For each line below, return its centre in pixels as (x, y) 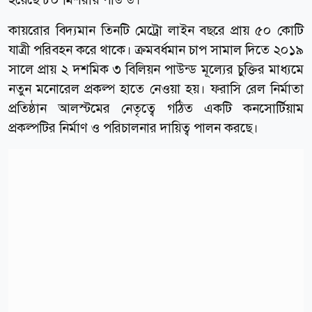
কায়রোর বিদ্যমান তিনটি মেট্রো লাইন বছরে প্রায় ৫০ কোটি (156, 30)
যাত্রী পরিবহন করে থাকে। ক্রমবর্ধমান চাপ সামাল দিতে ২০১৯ (156, 49)
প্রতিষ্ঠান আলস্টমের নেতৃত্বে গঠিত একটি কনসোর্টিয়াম (156, 108)
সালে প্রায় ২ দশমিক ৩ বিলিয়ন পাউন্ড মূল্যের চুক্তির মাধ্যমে (156, 69)
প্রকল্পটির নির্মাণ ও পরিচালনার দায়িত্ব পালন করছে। (133, 127)
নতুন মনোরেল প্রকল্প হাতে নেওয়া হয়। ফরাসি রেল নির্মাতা (156, 88)
